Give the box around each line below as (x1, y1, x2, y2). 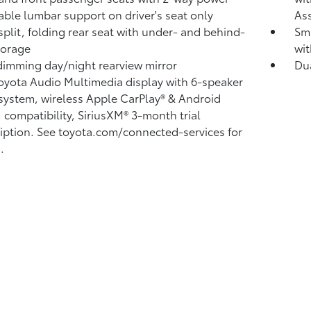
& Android (167, 90, 221, 106)
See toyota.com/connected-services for (36, 123, 242, 139)
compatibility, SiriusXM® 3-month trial (3, 106, 201, 122)
